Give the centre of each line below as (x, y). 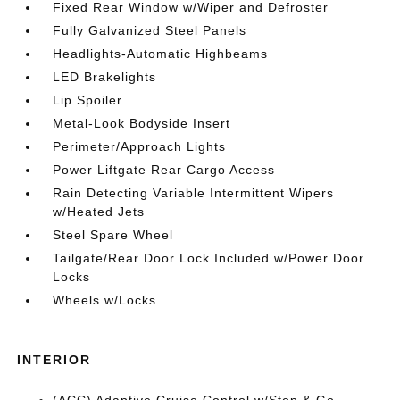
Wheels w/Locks (105, 300)
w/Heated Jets (99, 212)
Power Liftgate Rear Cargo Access (164, 170)
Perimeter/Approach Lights (140, 146)
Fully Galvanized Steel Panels (150, 30)
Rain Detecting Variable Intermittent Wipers (194, 193)
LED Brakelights (105, 77)
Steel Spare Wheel (113, 235)
